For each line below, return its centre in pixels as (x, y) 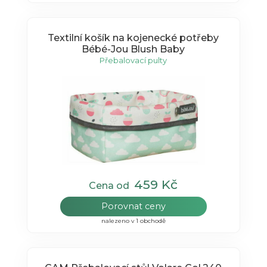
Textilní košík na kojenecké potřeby (133, 38)
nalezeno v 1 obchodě (133, 221)
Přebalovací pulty (133, 60)
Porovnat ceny (133, 206)
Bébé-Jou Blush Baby (133, 49)
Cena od (112, 185)
